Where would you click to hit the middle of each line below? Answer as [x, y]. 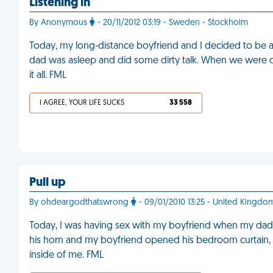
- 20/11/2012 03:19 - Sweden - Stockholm [172, 23]
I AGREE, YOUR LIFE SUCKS [82, 103]
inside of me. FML [66, 255]
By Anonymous [59, 23]
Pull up [48, 183]
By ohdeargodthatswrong [80, 203]
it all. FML [48, 76]
